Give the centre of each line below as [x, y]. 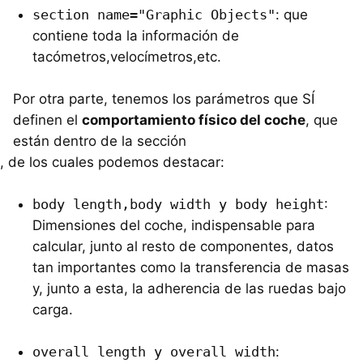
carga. [53, 309]
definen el [47, 120]
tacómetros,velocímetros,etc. [127, 56]
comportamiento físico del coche [194, 120]
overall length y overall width [154, 351]
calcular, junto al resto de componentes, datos [183, 246]
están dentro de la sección [100, 141]
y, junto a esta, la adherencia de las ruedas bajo [189, 288]
